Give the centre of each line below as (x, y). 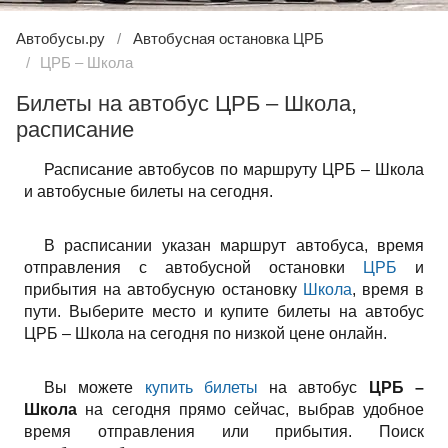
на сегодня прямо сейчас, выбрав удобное (250, 409)
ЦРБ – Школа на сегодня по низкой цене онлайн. (205, 333)
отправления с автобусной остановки (193, 267)
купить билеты (201, 387)
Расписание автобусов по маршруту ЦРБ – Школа (234, 169)
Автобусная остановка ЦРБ (228, 38)
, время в (388, 289)
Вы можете (94, 387)
